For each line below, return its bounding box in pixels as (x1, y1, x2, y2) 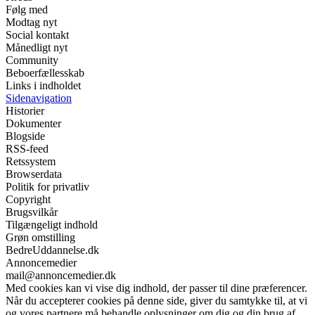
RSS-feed (6, 143, 49, 155)
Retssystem (6, 155, 56, 168)
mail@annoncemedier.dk (6, 269, 116, 282)
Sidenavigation (6, 92, 72, 105)
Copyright (6, 193, 51, 206)
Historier (6, 105, 44, 117)
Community (6, 54, 58, 67)
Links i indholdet (6, 79, 81, 92)
